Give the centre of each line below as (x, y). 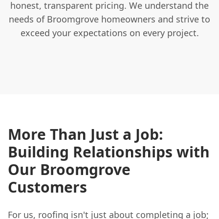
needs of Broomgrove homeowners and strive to (109, 19)
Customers (47, 187)
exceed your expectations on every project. (109, 33)
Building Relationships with (109, 152)
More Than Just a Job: (86, 134)
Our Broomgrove (69, 169)
